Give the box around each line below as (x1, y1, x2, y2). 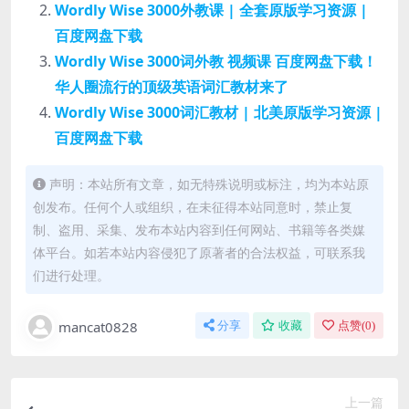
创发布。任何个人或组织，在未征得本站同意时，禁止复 (33, 197, 352, 215)
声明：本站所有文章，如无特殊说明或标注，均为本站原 (49, 174, 369, 193)
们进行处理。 (33, 266, 110, 284)
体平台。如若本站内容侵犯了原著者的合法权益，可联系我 (33, 243, 365, 261)
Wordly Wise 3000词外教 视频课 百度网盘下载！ (55, 50, 377, 71)
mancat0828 (58, 317, 138, 336)
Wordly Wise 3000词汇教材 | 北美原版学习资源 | (55, 101, 383, 122)
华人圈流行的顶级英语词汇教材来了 (55, 76, 288, 97)
